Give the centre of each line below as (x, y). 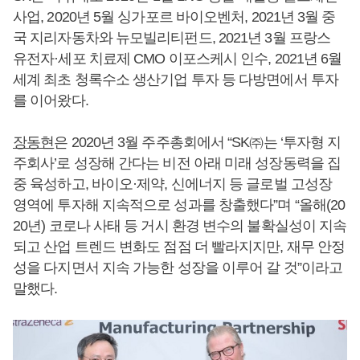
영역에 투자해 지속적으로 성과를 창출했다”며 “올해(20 (179, 205)
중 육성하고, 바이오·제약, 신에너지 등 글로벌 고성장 (173, 184)
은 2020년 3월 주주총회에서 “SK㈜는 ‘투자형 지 (198, 142)
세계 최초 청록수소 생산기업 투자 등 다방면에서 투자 (176, 79)
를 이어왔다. (51, 100)
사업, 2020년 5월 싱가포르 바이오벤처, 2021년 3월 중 (174, 16)
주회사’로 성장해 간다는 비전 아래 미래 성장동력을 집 (177, 163)
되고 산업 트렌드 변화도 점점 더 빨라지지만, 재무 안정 (179, 246)
